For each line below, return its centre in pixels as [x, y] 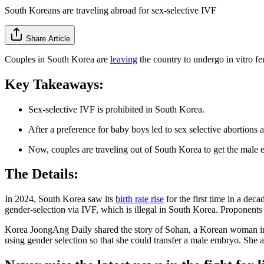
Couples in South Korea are [57, 59]
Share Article [48, 38]
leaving [124, 59]
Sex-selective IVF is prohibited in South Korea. [116, 109]
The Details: [42, 174]
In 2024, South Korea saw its [60, 199]
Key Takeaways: [54, 84]
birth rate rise [140, 199]
